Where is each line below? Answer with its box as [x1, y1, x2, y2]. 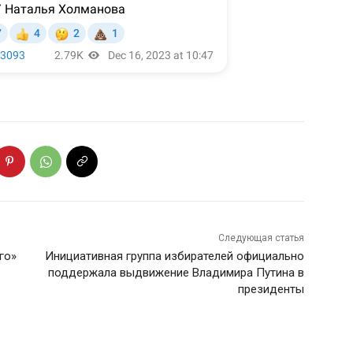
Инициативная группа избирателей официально [44, 249, 304, 264]
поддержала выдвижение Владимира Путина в [47, 266, 304, 281]
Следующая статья [217, 232, 304, 244]
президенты [237, 282, 304, 297]
